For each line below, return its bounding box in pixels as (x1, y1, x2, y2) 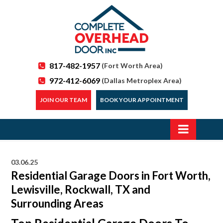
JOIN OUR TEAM (39, 96, 87, 104)
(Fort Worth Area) (100, 61, 163, 70)
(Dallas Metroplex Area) (102, 76, 182, 85)
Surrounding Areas (11, 197, 104, 210)
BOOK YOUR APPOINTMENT (100, 96, 184, 104)
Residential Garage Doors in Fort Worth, (11, 169, 211, 182)
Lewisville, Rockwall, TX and (11, 183, 151, 196)
